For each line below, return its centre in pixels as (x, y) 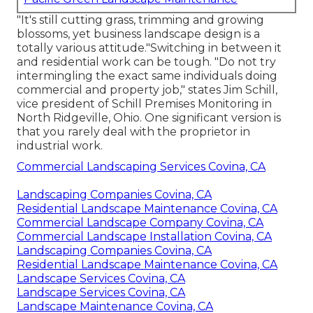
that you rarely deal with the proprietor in (133, 131)
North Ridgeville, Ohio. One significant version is (149, 117)
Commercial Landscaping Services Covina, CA (141, 166)
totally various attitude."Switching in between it (149, 48)
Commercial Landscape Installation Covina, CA (144, 236)
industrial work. (60, 145)
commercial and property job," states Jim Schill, (147, 89)
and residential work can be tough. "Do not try (146, 61)
